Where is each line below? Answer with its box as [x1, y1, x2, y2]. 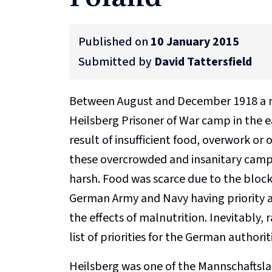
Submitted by [78, 53, 154, 70]
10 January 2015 [151, 33, 239, 50]
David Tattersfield [154, 53, 252, 70]
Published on [78, 33, 151, 50]
